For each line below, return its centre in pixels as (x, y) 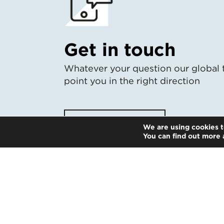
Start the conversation (115, 126)
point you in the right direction (132, 80)
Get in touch (120, 49)
